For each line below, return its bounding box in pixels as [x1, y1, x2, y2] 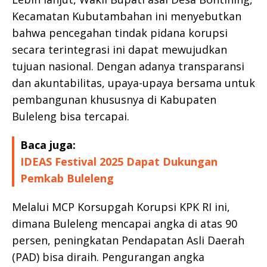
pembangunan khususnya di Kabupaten [12, 92, 216, 107]
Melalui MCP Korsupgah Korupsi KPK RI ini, [12, 199, 230, 214]
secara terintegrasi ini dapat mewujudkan [12, 42, 227, 57]
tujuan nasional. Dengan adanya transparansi [12, 58, 244, 73]
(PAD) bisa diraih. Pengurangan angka [12, 249, 204, 264]
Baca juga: [20, 137, 76, 152]
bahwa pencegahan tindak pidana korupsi [12, 25, 228, 40]
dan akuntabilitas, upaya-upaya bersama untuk [12, 75, 255, 90]
